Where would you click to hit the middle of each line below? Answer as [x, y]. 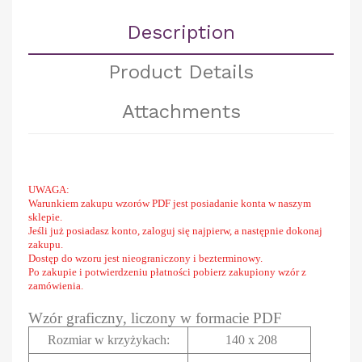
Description [181, 32]
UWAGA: [49, 189]
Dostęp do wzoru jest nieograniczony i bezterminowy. [145, 258]
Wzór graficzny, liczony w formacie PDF [155, 318]
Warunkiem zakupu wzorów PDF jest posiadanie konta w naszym [170, 203]
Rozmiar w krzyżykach [107, 339]
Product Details [181, 72]
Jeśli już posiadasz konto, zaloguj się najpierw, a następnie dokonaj [175, 230]
